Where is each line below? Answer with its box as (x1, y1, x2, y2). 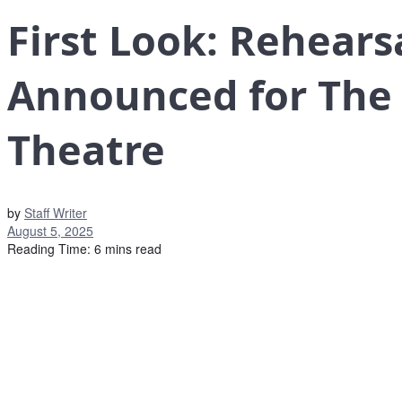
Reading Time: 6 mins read (7, 240, 162, 258)
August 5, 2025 (7, 222, 93, 240)
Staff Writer (24, 204, 87, 223)
